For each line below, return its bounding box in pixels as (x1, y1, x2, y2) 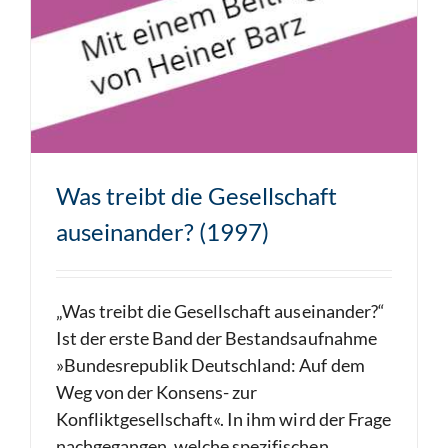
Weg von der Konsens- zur (56, 381, 258, 404)
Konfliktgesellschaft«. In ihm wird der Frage (56, 408, 391, 431)
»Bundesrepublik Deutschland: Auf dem (56, 354, 365, 377)
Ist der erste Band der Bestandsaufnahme (56, 327, 377, 350)
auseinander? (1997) (56, 217, 269, 247)
